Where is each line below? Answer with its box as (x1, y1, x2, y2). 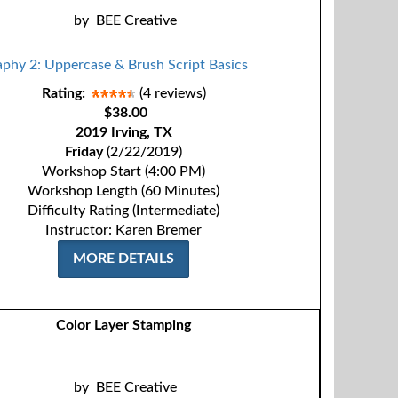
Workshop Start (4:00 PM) (42, 164, 206, 179)
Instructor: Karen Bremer (45, 223, 203, 237)
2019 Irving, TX (75, 125, 172, 139)
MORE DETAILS (73, 251, 175, 266)
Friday (65, 145, 104, 159)
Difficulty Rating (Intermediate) (28, 203, 220, 218)
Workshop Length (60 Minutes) (28, 184, 220, 198)
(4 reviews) (139, 86, 206, 100)
